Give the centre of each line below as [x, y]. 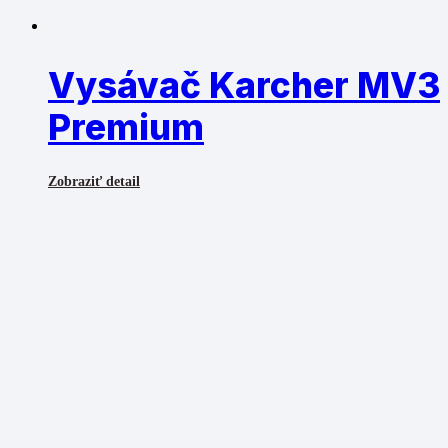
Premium [126, 127]
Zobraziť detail [94, 182]
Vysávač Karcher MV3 [244, 85]
